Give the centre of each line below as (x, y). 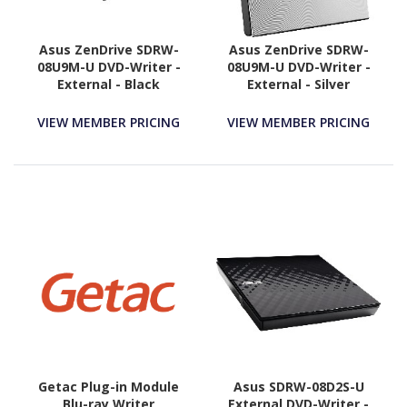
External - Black (109, 84)
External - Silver (298, 84)
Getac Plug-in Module (109, 387)
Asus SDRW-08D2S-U (298, 387)
